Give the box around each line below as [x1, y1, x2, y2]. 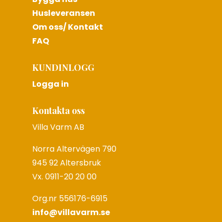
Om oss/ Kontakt [32, 21, 103, 33]
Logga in [32, 78, 69, 90]
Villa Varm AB [32, 121, 84, 133]
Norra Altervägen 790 [32, 143, 116, 155]
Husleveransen [32, 7, 95, 19]
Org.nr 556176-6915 [32, 193, 110, 205]
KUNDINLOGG [32, 61, 94, 74]
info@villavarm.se [32, 207, 110, 219]
